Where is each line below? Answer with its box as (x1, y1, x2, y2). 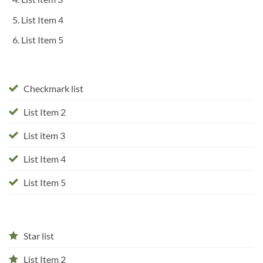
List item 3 (23, 130, 65, 141)
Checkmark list (23, 83, 83, 95)
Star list (23, 230, 54, 242)
